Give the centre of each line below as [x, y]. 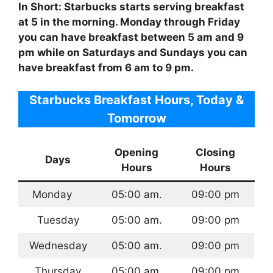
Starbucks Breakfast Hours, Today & [136, 100]
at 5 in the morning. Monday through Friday [129, 22]
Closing [215, 153]
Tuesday [58, 220]
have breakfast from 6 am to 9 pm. [106, 67]
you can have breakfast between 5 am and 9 [131, 37]
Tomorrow [136, 119]
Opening [136, 153]
